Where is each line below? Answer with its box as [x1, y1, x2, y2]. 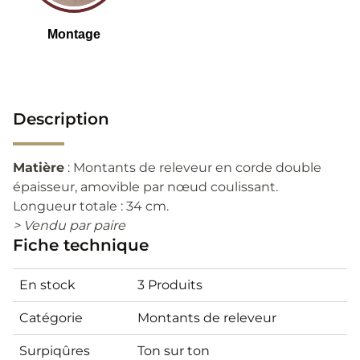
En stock [19, 276, 76, 292]
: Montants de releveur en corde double [64, 159, 321, 175]
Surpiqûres [19, 342, 90, 358]
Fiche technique [13, 235, 149, 255]
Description [13, 108, 109, 129]
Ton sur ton [137, 342, 210, 358]
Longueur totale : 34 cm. [13, 198, 169, 214]
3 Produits [137, 276, 202, 292]
